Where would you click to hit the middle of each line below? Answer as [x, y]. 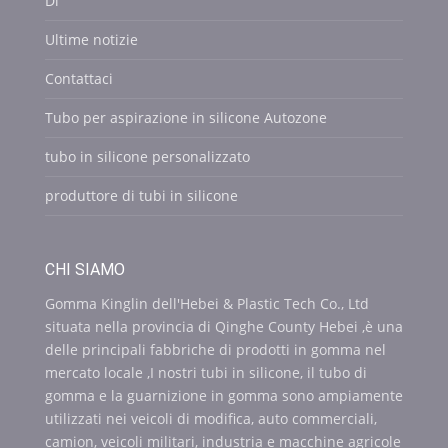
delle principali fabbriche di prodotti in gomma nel [215, 349]
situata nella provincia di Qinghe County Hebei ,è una [223, 326]
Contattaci [78, 79]
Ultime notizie [91, 40]
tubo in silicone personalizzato [147, 157]
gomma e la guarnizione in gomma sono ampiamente [223, 395]
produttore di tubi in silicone [141, 196]
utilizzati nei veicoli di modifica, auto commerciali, [210, 418]
